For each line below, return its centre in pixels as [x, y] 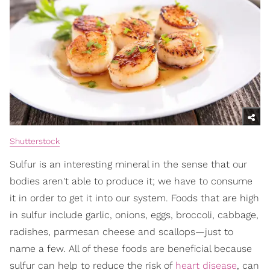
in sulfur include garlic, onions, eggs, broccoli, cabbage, [134, 215]
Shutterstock [35, 141]
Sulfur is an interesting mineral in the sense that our [128, 164]
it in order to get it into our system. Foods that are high [134, 198]
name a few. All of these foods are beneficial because [131, 248]
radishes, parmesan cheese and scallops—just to [121, 231]
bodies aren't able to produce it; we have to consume [131, 181]
